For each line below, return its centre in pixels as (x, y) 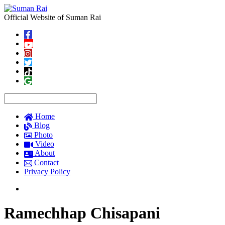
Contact (45, 162)
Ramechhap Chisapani (82, 213)
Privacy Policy (47, 171)
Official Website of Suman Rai (52, 17)
